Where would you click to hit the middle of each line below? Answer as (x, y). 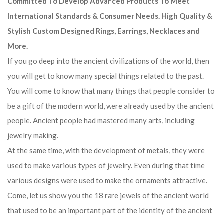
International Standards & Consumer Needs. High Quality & (110, 16)
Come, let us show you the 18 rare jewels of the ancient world (108, 195)
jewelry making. (34, 135)
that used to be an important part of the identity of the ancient (110, 210)
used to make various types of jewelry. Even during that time (106, 165)
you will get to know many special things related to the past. (106, 76)
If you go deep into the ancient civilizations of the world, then (108, 61)
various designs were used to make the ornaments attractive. (107, 180)
